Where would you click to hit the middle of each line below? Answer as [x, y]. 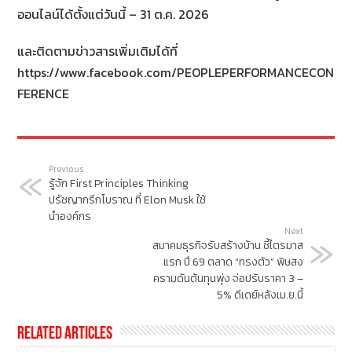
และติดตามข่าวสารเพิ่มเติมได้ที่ [98, 51]
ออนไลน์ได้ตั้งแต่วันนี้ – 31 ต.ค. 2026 [114, 15]
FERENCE [44, 94]
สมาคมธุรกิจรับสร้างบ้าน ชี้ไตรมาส [227, 246]
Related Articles [65, 335]
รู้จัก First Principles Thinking [119, 184]
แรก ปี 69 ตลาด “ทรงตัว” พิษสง [233, 262]
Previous [67, 169]
